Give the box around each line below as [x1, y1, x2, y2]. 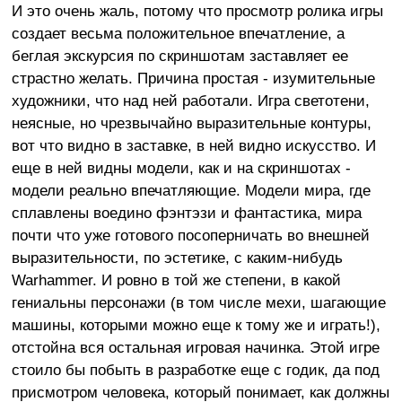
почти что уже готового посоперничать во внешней [11, 225, 370, 244]
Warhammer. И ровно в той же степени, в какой [11, 270, 341, 289]
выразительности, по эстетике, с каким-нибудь [11, 248, 343, 267]
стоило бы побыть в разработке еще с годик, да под [11, 360, 380, 379]
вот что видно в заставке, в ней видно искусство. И [11, 135, 376, 154]
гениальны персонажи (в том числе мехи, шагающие [11, 293, 386, 311]
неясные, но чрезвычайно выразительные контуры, [11, 113, 371, 132]
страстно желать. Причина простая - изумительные [11, 68, 375, 87]
